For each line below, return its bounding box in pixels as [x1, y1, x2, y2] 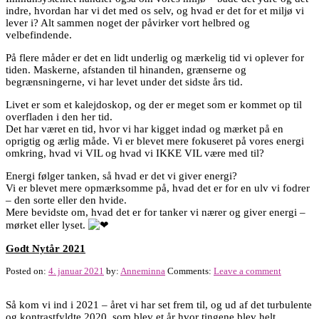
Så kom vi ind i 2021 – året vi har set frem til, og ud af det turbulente [6, 299, 312, 311]
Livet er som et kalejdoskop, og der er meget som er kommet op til [6, 98, 302, 110]
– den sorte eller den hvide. [6, 194, 127, 206]
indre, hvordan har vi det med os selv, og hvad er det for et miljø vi [6, 4, 304, 16]
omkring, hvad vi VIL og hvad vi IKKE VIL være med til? [6, 147, 264, 159]
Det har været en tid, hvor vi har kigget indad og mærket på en [6, 122, 283, 135]
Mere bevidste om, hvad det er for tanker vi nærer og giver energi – [6, 206, 305, 218]
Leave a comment [214, 266, 281, 277]
